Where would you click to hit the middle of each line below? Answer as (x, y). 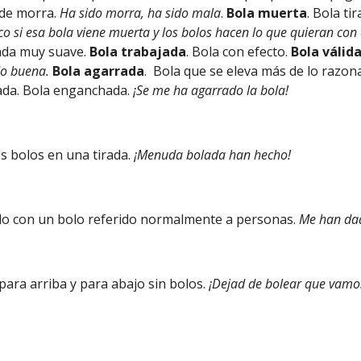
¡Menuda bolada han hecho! (211, 155)
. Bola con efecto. (237, 52)
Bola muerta (267, 13)
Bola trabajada (137, 52)
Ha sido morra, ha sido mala (141, 13)
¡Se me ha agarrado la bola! (211, 90)
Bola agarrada (99, 71)
